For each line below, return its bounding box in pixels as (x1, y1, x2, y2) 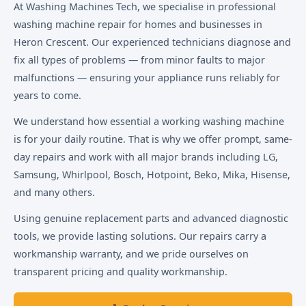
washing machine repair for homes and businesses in (14, 18, 262, 31)
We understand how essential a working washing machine (14, 115, 284, 128)
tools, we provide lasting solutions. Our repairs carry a (14, 229, 266, 243)
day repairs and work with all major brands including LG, (14, 150, 278, 164)
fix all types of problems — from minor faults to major (14, 53, 265, 66)
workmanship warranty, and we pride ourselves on (14, 247, 249, 261)
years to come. (14, 89, 81, 102)
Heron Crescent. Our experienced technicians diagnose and (14, 36, 291, 48)
